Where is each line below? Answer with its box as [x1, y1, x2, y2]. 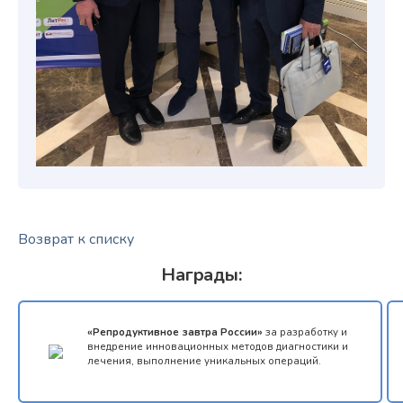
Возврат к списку [18, 229, 134, 249]
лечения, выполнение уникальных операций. [87, 354, 321, 368]
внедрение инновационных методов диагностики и [87, 339, 348, 354]
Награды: [161, 263, 242, 287]
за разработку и [263, 325, 347, 339]
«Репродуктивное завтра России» [87, 325, 263, 339]
